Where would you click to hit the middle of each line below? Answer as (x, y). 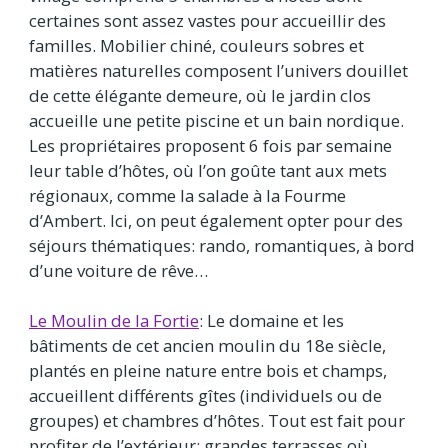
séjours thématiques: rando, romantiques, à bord (222, 245)
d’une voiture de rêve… (118, 270)
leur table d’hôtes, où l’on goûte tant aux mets (208, 170)
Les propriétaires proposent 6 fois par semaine (210, 145)
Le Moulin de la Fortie (114, 320)
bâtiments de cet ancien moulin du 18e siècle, (207, 345)
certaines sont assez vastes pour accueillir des (207, 20)
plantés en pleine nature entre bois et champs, (208, 370)
